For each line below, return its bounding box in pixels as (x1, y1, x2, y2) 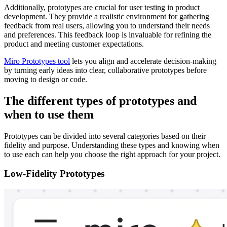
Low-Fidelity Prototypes (4, 168, 104, 179)
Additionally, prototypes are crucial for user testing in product (4, 3, 200, 12)
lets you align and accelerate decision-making (70, 56, 216, 65)
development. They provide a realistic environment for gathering (4, 12, 209, 21)
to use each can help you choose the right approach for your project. (4, 149, 220, 159)
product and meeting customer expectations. (4, 39, 144, 48)
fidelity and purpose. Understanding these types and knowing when (4, 140, 219, 149)
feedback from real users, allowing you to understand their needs (4, 21, 210, 30)
